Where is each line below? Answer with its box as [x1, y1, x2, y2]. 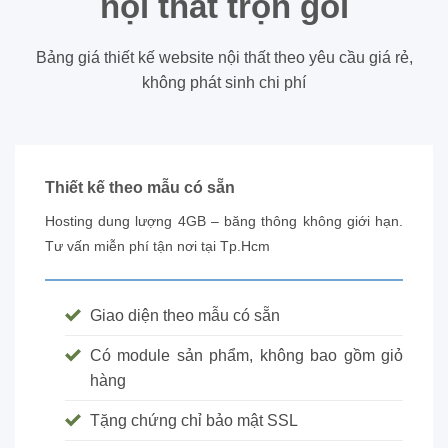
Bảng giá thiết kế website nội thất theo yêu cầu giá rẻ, [35, 48, 413, 66]
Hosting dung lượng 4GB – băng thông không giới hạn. [45, 213, 403, 230]
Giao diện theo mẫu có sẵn [90, 307, 280, 325]
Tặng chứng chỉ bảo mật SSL [90, 412, 298, 430]
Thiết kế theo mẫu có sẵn [45, 179, 235, 197]
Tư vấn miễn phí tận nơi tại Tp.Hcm [45, 238, 270, 255]
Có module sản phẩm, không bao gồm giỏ [90, 347, 403, 365]
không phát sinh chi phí [142, 73, 306, 91]
